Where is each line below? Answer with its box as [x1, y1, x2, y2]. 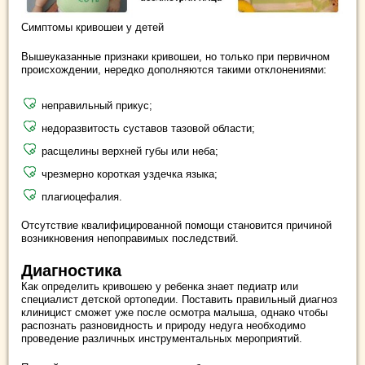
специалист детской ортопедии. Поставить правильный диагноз [21, 292, 337, 306]
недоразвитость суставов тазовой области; [42, 121, 255, 134]
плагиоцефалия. [42, 190, 122, 203]
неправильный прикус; [42, 99, 152, 112]
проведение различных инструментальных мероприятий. [21, 332, 302, 345]
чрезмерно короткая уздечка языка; [42, 167, 218, 180]
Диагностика [21, 261, 121, 279]
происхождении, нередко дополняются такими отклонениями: [21, 63, 327, 76]
